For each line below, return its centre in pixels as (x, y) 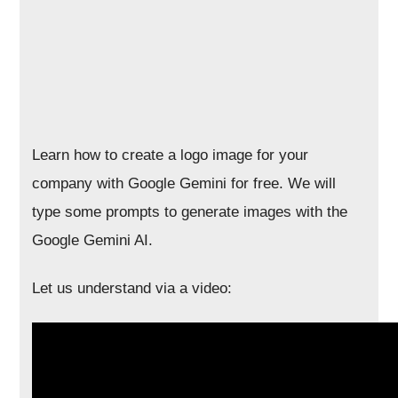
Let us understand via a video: (132, 288)
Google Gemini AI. (93, 240)
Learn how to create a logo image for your (171, 155)
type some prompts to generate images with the (190, 212)
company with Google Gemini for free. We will (184, 183)
